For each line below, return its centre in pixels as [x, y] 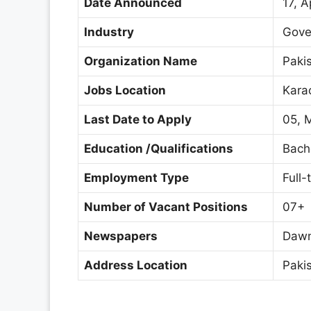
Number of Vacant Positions [167, 207]
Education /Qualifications [160, 149]
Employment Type [136, 178]
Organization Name [141, 61]
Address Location [137, 266]
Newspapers [122, 236]
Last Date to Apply [138, 120]
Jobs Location [125, 91]
